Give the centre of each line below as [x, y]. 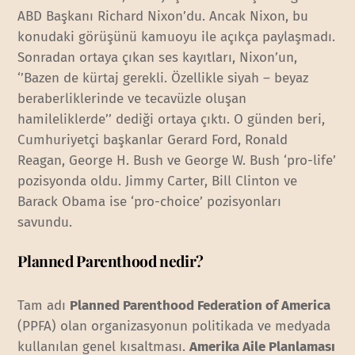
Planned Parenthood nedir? [111, 261]
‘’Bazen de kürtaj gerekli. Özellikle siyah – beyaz [163, 78]
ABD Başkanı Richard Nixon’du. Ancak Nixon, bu [163, 17]
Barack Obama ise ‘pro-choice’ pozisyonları [150, 202]
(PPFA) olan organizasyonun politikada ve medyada [174, 326]
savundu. [45, 223]
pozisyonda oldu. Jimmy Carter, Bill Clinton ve [158, 181]
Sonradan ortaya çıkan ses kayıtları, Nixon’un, [158, 58]
